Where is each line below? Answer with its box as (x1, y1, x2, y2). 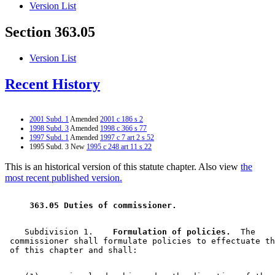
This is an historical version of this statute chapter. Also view (5, 161, 241, 172)
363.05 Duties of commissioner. (25, 200, 182, 210)
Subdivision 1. (5, 227, 103, 236)
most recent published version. (5, 172, 122, 183)
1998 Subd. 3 (29, 123, 69, 133)
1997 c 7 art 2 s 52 (100, 133, 154, 142)
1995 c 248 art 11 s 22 (87, 142, 152, 151)
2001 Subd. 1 (29, 114, 69, 123)
